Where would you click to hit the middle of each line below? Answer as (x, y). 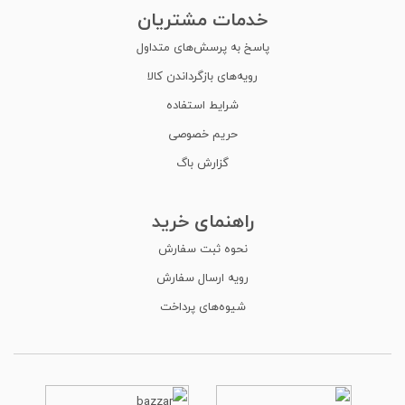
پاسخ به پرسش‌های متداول (202, 47)
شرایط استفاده (202, 104)
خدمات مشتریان (202, 19)
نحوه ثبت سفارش (202, 248)
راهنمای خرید (202, 221)
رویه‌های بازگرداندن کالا (202, 75)
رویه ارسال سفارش (202, 277)
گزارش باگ (202, 162)
